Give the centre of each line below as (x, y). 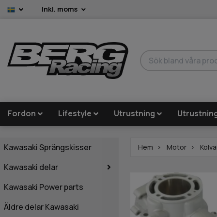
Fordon (22, 114)
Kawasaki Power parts (44, 187)
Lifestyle (75, 114)
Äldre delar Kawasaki (41, 207)
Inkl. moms (60, 9)
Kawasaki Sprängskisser (48, 147)
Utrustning (135, 114)
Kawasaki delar (31, 167)
